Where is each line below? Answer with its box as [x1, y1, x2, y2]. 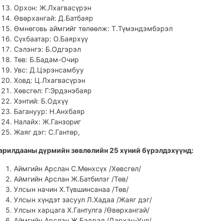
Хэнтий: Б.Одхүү [14, 97, 68, 105]
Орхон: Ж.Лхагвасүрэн [14, 3, 91, 12]
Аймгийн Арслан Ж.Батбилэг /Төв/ [14, 175, 128, 183]
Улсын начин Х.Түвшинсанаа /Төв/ [14, 185, 129, 193]
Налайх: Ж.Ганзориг [14, 117, 81, 126]
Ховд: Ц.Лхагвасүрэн [14, 76, 85, 84]
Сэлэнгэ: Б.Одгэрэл [14, 45, 81, 53]
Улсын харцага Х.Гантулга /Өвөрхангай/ [14, 206, 149, 214]
